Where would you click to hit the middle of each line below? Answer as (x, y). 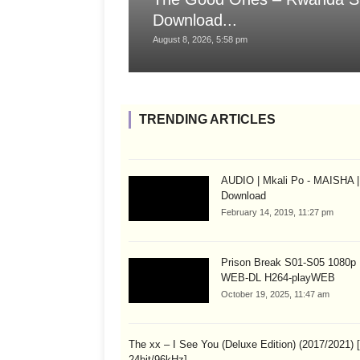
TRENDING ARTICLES (207, 119)
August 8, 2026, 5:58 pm (200, 39)
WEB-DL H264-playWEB (278, 278)
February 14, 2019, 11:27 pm (277, 212)
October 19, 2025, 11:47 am (275, 295)
